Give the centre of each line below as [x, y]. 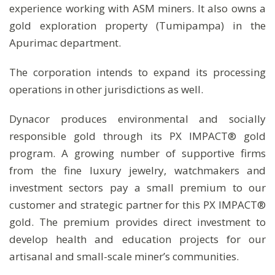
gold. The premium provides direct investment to [137, 222]
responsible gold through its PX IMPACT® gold [137, 136]
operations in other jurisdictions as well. [106, 89]
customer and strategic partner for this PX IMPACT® [137, 205]
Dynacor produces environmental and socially [137, 119]
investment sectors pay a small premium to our [137, 188]
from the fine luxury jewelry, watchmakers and [137, 170]
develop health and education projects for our [137, 239]
